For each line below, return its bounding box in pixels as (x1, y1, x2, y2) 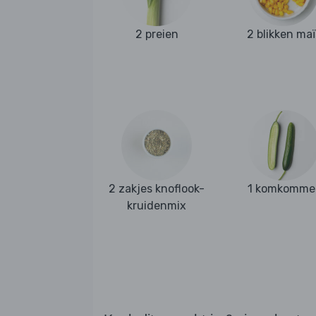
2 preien (135, 28, 178, 42)
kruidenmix (127, 198, 186, 212)
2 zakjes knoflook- (109, 181, 205, 195)
